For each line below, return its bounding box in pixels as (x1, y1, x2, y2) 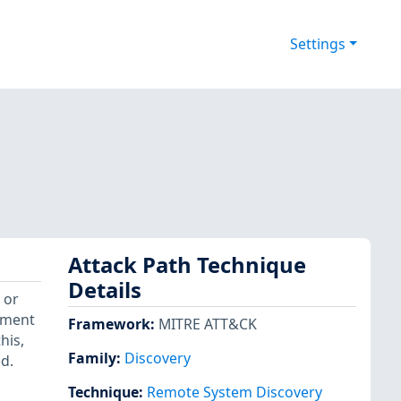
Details (68, 276, 141, 305)
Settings (289, 34, 346, 55)
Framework (68, 313, 150, 334)
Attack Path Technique (68, 251, 306, 280)
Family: (68, 347, 124, 368)
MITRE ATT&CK (158, 313, 257, 334)
